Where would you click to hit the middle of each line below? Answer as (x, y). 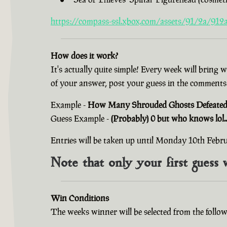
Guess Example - (81, 118)
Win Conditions (80, 198)
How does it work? (84, 55)
